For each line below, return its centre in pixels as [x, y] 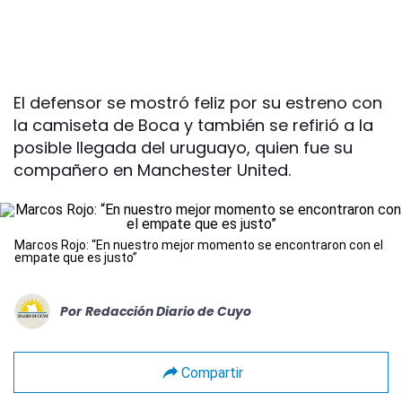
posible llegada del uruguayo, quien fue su [183, 148]
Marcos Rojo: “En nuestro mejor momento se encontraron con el [199, 245]
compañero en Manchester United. [152, 170]
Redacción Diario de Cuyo [168, 311]
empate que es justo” [76, 258]
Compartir [212, 372]
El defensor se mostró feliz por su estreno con [198, 103]
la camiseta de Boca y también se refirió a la [193, 126]
